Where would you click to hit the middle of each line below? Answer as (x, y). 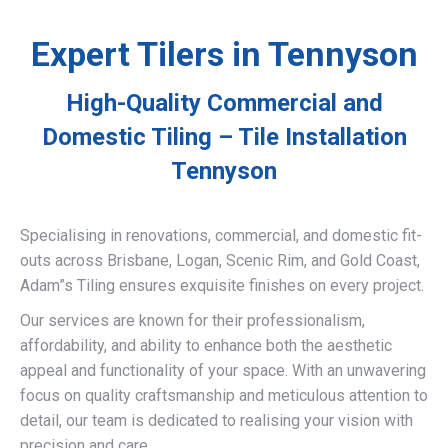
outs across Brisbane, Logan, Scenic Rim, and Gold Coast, (220, 260)
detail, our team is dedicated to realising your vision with (216, 420)
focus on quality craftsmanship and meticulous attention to (224, 395)
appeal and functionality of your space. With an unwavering (223, 370)
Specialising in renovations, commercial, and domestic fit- (221, 235)
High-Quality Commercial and (224, 103)
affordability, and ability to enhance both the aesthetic (206, 345)
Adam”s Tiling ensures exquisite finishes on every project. (222, 285)
